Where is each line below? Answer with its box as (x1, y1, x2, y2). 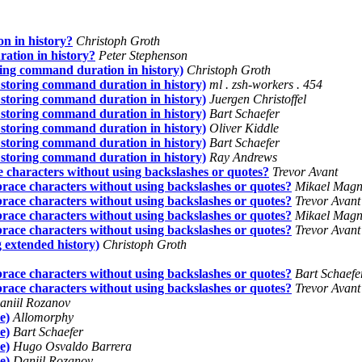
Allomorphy (13, 309, 74, 324)
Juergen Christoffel (209, 91, 306, 106)
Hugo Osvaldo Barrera (13, 339, 132, 353)
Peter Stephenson (99, 48, 187, 62)
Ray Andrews (209, 149, 277, 164)
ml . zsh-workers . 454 (209, 77, 322, 91)
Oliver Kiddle (209, 120, 279, 135)
